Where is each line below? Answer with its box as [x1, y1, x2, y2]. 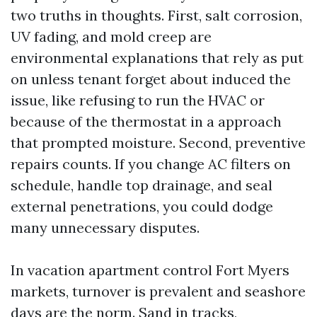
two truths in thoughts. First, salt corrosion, [11, 6, 302, 24]
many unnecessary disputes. [11, 219, 200, 236]
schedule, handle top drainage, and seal [11, 176, 272, 194]
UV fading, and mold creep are [11, 28, 212, 45]
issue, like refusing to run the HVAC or [11, 91, 265, 109]
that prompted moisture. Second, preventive [11, 134, 306, 151]
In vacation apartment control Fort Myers [11, 261, 289, 279]
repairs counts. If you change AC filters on [11, 155, 291, 173]
